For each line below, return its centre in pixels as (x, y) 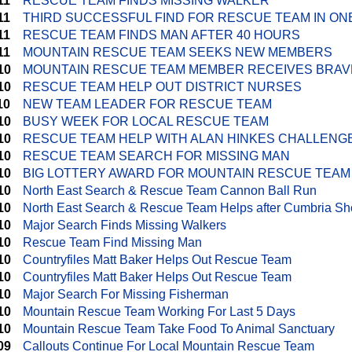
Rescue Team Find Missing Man (112, 242)
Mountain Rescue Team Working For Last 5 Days (159, 312)
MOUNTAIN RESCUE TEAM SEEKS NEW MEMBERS (178, 52)
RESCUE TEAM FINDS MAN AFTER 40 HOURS (161, 35)
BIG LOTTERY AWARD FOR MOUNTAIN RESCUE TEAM (187, 173)
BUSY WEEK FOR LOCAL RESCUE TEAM (146, 121)
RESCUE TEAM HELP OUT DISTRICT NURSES (162, 87)
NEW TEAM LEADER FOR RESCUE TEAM (147, 104)
